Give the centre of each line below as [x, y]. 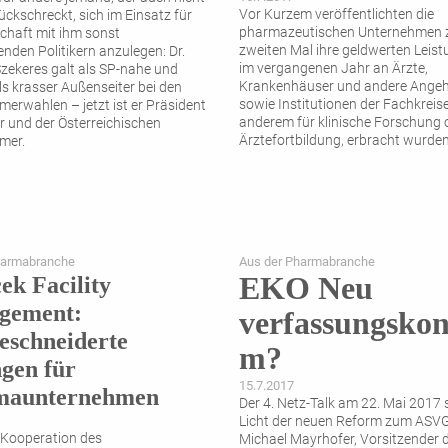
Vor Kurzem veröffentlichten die [336, 15]
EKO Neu [306, 288]
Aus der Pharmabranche [307, 262]
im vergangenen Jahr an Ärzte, [333, 69]
